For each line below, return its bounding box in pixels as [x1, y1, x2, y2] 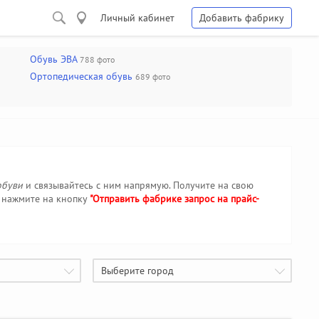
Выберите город [101, 264, 174, 277]
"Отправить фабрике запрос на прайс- [90, 192, 259, 205]
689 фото [135, 71, 170, 82]
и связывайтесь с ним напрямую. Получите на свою [23, 179, 253, 192]
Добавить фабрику [199, 11, 284, 24]
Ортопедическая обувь [30, 70, 132, 83]
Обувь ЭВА [30, 53, 77, 66]
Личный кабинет [100, 11, 174, 24]
